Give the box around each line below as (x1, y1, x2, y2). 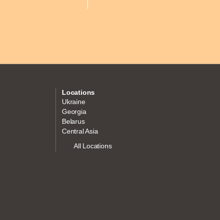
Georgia (62, 107, 86, 115)
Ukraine (62, 97, 85, 106)
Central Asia (62, 127, 98, 135)
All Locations (74, 141, 112, 150)
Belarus (62, 117, 85, 125)
